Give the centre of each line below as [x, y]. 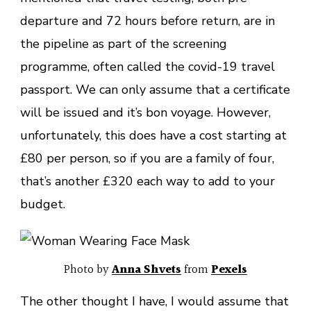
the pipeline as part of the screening [124, 43]
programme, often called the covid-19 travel [148, 66]
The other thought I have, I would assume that [154, 301]
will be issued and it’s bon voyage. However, [145, 112]
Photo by [88, 269]
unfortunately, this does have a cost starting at [153, 135]
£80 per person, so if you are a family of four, [147, 158]
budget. [43, 204]
